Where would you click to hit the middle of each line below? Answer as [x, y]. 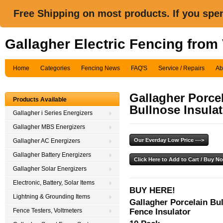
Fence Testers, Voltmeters [48, 211]
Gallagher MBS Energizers [49, 127]
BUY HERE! [152, 190]
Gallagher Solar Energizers [50, 169]
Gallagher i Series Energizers [53, 113]
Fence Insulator [160, 212]
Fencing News [101, 68]
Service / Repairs [181, 68]
